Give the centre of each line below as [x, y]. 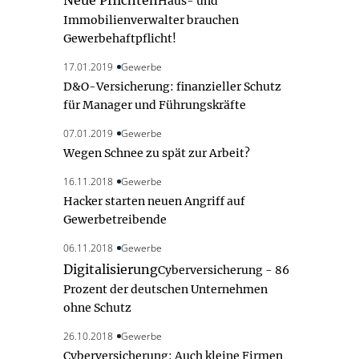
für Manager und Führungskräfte [155, 105]
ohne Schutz [97, 308]
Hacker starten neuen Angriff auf [154, 202]
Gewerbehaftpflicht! [120, 39]
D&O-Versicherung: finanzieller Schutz [172, 87]
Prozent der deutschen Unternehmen [165, 290]
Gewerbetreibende [115, 220]
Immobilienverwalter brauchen [151, 20]
